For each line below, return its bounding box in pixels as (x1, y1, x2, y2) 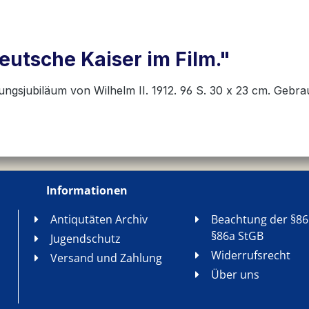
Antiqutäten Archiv (50, 212, 148, 227)
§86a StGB (210, 228, 263, 243)
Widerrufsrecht (210, 248, 290, 263)
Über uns (210, 267, 259, 282)
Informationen (46, 183, 128, 198)
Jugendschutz (50, 231, 121, 246)
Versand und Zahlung (50, 250, 162, 266)
